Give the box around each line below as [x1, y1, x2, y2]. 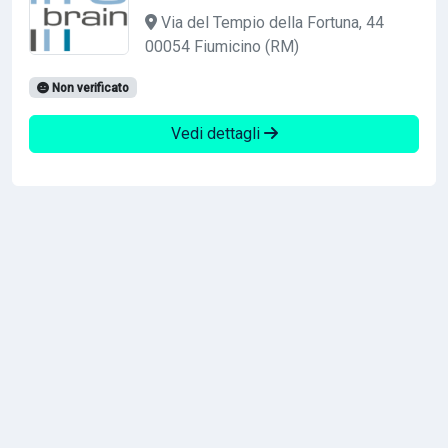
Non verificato [48, 80, 129, 95]
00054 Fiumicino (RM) [145, 36, 299, 56]
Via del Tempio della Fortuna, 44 [157, 12, 384, 32]
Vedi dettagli [170, 123, 264, 143]
